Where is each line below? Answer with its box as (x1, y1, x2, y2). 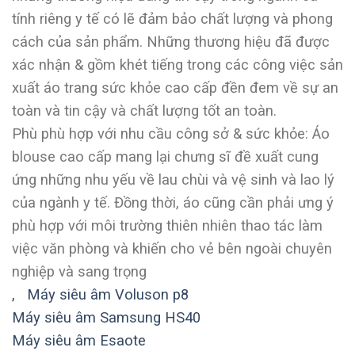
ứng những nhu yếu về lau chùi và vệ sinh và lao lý (12, 171, 334, 189)
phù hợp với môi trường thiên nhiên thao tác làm (12, 217, 323, 235)
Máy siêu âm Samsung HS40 (12, 309, 204, 326)
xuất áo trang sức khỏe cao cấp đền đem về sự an (12, 79, 338, 97)
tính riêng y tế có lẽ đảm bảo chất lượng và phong (12, 10, 333, 28)
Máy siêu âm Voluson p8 (27, 286, 189, 303)
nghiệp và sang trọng (12, 263, 147, 281)
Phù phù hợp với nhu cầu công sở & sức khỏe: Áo (12, 125, 330, 143)
